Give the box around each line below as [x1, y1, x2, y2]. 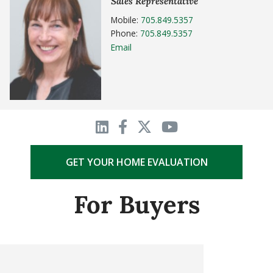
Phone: [111, 27, 140, 40]
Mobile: [111, 13, 141, 26]
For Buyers [73, 189, 200, 221]
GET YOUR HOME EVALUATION [65, 155, 208, 169]
